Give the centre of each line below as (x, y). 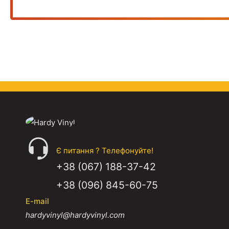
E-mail (37, 201)
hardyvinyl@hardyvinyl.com (75, 215)
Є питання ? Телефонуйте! (105, 150)
